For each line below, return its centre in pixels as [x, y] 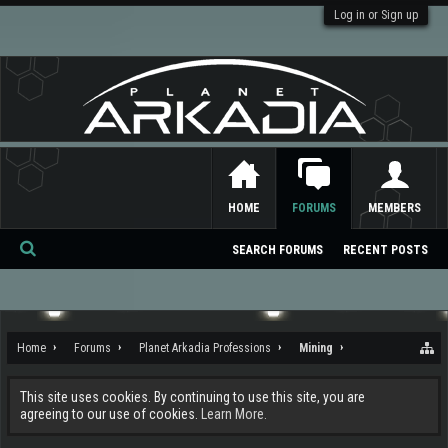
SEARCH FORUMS [277, 250]
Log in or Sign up [376, 15]
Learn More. [234, 414]
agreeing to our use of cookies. [110, 414]
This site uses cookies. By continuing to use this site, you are [192, 397]
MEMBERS [394, 208]
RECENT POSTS [385, 250]
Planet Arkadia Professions [205, 348]
